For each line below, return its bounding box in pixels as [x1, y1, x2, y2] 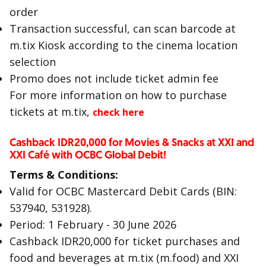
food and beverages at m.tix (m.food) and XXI [9, 251, 239, 265]
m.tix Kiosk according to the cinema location [9, 38, 237, 52]
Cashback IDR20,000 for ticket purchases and [9, 234, 240, 248]
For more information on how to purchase [9, 88, 227, 102]
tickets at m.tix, [9, 104, 93, 119]
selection [9, 55, 56, 69]
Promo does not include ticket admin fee [9, 71, 218, 85]
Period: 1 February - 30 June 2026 [9, 217, 176, 232]
